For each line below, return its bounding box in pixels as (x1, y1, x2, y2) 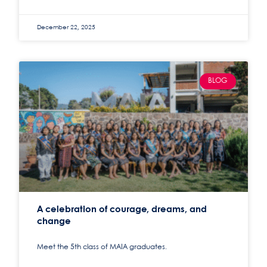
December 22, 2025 (37, 24, 96, 31)
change (37, 218, 72, 226)
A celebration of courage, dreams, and (37, 206, 207, 215)
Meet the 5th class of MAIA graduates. (37, 244, 167, 251)
